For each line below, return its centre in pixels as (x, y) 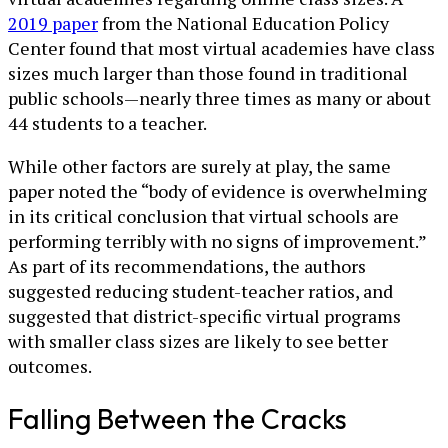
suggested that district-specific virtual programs (204, 315)
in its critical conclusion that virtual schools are (203, 215)
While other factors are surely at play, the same (199, 165)
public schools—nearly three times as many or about (219, 97)
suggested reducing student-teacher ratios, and (200, 290)
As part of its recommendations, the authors (187, 265)
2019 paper (53, 22)
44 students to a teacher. (107, 122)
